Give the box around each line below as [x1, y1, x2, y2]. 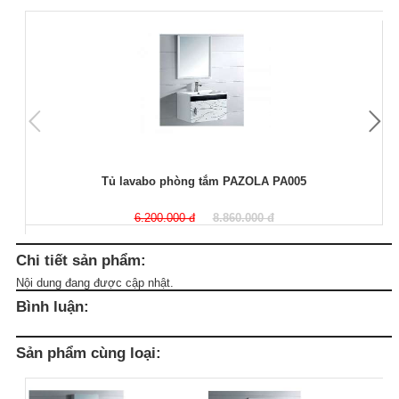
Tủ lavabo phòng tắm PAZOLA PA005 [102, 174, 306, 188]
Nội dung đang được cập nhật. [16, 275, 174, 289]
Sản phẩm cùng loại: [16, 343, 161, 362]
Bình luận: [16, 297, 89, 315]
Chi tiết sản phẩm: [16, 250, 146, 269]
